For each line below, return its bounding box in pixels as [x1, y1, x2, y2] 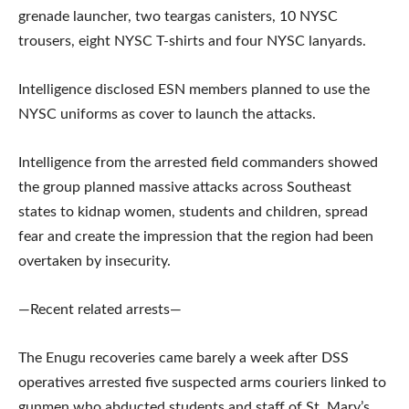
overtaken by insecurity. [18, 253, 171, 268]
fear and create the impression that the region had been [18, 228, 373, 244]
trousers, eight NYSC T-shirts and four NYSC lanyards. [18, 33, 366, 48]
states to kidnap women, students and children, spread [18, 204, 368, 219]
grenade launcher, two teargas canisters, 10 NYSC [18, 8, 338, 24]
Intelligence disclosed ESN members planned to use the [18, 81, 370, 97]
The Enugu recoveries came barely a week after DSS [18, 350, 349, 365]
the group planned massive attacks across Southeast [18, 179, 351, 194]
